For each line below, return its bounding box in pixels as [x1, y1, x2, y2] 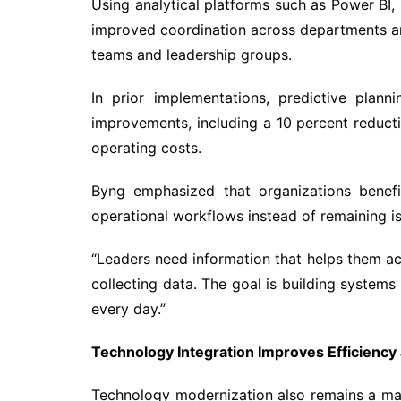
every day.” [91, 300, 166, 318]
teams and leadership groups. [91, 46, 292, 64]
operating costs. [91, 139, 201, 157]
